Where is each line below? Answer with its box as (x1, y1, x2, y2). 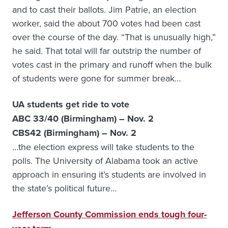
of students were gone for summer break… (12, 72, 181, 84)
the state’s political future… (12, 182, 117, 194)
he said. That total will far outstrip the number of (12, 44, 201, 57)
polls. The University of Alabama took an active (12, 154, 198, 167)
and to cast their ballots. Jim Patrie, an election (12, 3, 196, 16)
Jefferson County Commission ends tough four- (12, 208, 207, 221)
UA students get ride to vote (12, 98, 129, 111)
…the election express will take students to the (12, 140, 194, 153)
